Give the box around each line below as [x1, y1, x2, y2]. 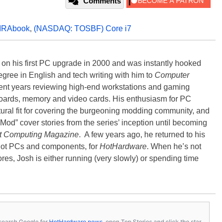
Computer [155, 71, 189, 80]
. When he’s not [147, 142, 201, 151]
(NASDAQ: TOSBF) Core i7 [34, 24, 131, 33]
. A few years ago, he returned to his [79, 130, 205, 139]
